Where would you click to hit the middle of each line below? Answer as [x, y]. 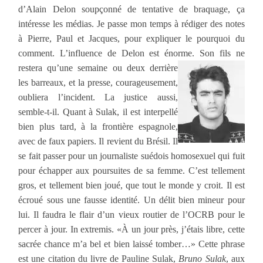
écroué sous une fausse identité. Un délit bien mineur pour [131, 200]
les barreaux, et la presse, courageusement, [98, 82]
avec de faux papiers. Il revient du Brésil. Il [98, 141]
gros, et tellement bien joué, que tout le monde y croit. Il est [131, 185]
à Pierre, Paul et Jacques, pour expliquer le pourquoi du [131, 38]
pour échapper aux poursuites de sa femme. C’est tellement [131, 170]
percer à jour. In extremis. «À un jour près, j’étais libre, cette [131, 229]
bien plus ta [42, 126]
